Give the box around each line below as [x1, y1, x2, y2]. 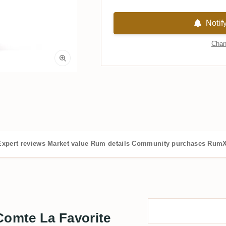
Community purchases [132, 140, 206, 147]
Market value [47, 140, 89, 147]
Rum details [90, 140, 130, 147]
